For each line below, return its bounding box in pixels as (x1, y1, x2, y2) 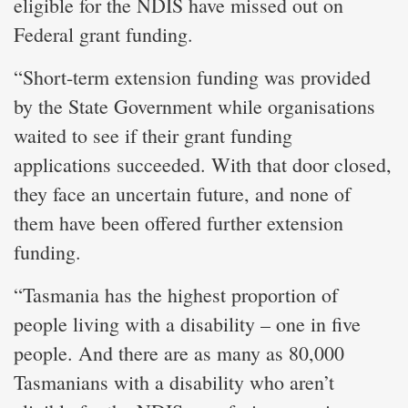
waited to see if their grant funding (14, 121, 292, 148)
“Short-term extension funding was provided (14, 63, 371, 90)
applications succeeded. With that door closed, (14, 150, 392, 178)
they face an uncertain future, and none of (14, 179, 351, 207)
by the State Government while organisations (14, 92, 375, 119)
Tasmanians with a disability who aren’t (14, 368, 334, 395)
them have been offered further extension (14, 209, 343, 236)
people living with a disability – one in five (14, 310, 361, 337)
